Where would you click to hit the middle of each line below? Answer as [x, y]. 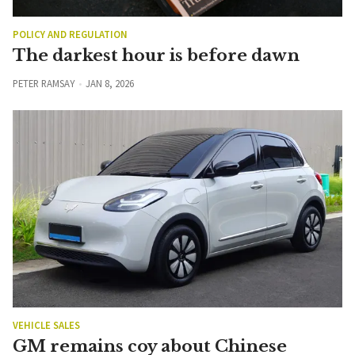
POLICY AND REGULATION [70, 34]
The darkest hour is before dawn [156, 55]
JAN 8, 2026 [109, 83]
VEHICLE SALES [46, 325]
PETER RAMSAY [44, 83]
